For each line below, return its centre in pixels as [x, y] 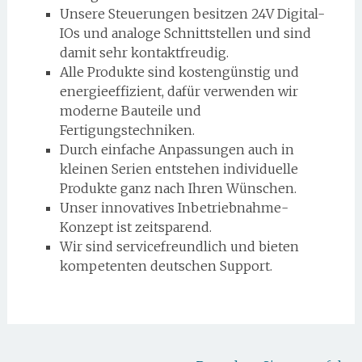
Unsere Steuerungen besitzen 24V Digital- [192, 14]
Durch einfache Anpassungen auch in [177, 150]
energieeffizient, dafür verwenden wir [179, 92]
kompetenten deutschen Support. [166, 266]
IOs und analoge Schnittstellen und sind [185, 34]
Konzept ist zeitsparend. [135, 227]
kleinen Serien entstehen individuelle [179, 169]
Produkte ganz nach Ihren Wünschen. [178, 189]
